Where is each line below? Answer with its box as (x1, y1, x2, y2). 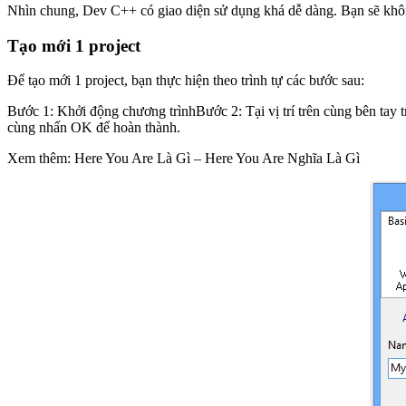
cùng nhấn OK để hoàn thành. (7, 120, 180, 136)
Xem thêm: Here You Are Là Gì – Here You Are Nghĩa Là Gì (7, 150, 360, 167)
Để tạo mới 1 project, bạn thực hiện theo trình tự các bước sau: (7, 72, 364, 89)
